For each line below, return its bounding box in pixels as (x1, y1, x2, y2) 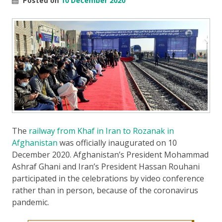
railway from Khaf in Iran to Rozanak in (29, 125, 174, 136)
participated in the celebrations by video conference (12, 172, 204, 184)
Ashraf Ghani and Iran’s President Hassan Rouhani (12, 161, 200, 172)
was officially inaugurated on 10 (57, 137, 177, 148)
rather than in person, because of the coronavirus (12, 184, 198, 196)
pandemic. (12, 196, 49, 208)
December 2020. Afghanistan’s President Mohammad (12, 149, 209, 160)
